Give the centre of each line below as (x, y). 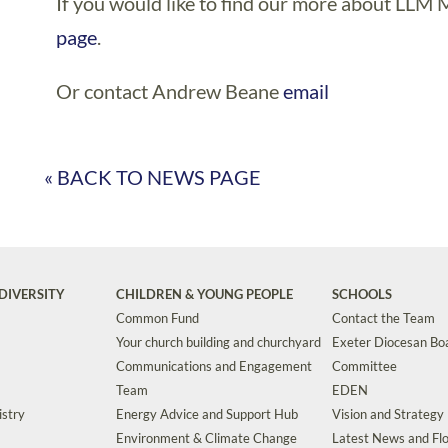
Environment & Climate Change (206, 438)
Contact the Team (383, 318)
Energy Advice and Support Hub (207, 414)
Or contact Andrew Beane (170, 91)
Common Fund (157, 318)
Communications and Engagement (214, 366)
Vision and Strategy (388, 414)
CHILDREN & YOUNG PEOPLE (204, 294)
